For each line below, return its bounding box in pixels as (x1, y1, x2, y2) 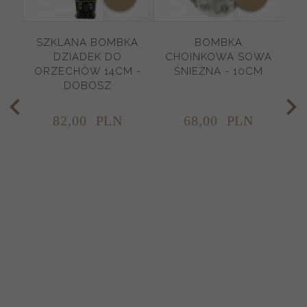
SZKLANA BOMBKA (36, 36, 138, 49)
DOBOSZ (63, 79, 112, 92)
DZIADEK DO (53, 50, 122, 63)
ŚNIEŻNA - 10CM (173, 64, 263, 77)
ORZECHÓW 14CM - (34, 64, 141, 77)
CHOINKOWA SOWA (164, 50, 272, 63)
